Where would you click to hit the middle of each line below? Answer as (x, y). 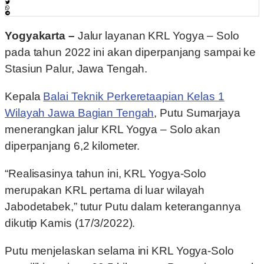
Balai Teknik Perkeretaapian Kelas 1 (134, 97)
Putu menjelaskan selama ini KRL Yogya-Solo (119, 251)
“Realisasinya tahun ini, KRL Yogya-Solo (106, 174)
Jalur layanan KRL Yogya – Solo (158, 36)
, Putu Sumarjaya (197, 113)
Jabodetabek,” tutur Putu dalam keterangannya (123, 207)
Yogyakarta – (41, 36)
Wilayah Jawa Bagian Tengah (80, 113)
